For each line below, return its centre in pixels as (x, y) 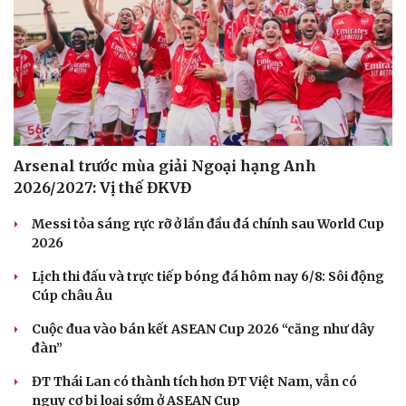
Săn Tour (45, 70)
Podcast (239, 28)
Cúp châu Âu (72, 296)
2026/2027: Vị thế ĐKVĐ (102, 188)
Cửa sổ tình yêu (265, 89)
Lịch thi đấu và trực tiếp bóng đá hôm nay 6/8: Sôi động (208, 277)
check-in (43, 89)
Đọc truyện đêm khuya (284, 70)
